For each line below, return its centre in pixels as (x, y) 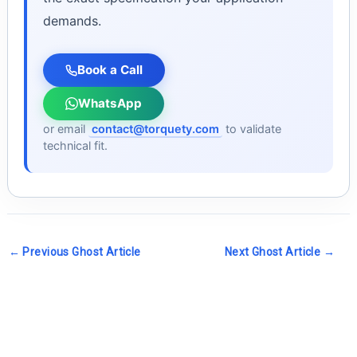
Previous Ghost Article (80, 252)
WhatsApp (110, 104)
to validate (251, 129)
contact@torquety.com (155, 129)
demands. (72, 21)
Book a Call (110, 70)
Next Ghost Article (274, 252)
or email (65, 129)
